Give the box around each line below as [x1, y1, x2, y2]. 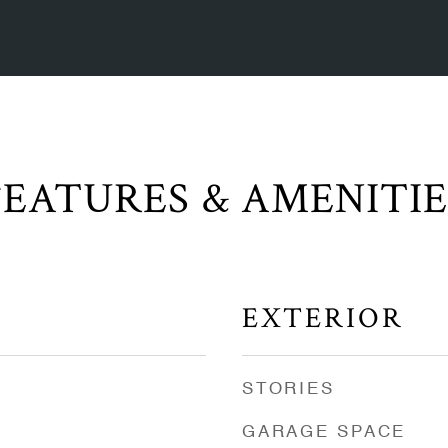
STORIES [242, 381, 335, 398]
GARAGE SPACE [242, 424, 406, 441]
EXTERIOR [242, 299, 404, 337]
